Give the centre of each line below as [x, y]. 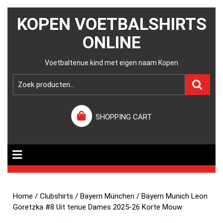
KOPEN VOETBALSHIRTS [111, 24]
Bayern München [108, 196]
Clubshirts [57, 196]
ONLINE [111, 42]
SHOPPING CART [124, 117]
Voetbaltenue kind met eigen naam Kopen [111, 63]
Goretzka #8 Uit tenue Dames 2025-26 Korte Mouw [98, 207]
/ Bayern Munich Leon [171, 196]
